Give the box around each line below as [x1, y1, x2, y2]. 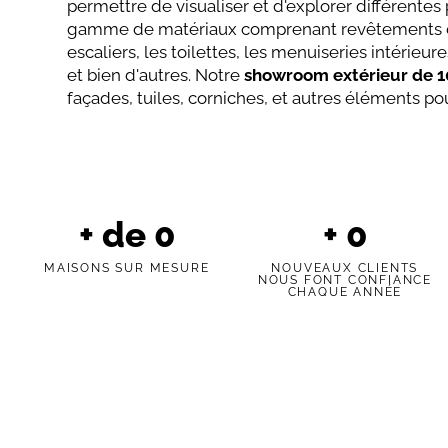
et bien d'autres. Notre [67, 65, 245, 86]
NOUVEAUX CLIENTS [271, 260, 419, 275]
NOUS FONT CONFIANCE [257, 272, 432, 287]
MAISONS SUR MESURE [44, 260, 210, 275]
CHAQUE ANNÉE [287, 284, 403, 299]
